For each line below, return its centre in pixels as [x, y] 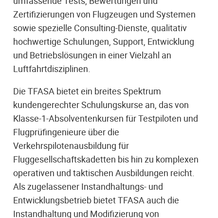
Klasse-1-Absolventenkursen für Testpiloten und [106, 118]
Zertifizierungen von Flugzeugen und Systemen [104, 14]
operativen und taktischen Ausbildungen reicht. [104, 173]
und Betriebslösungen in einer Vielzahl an [92, 55]
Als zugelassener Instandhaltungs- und [88, 186]
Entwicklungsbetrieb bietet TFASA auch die [96, 200]
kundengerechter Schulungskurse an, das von [101, 104]
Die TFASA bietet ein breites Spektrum [87, 91]
